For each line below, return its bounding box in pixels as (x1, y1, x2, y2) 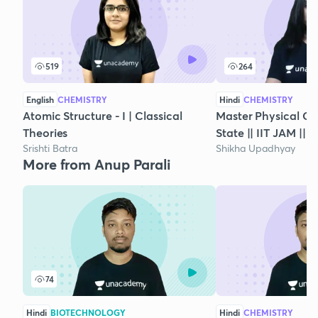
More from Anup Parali (23, 155, 170, 175)
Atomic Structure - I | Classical (23, 108, 182, 124)
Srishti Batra (23, 141, 77, 155)
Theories (23, 125, 68, 141)
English (26, 94, 54, 106)
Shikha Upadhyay (216, 141, 295, 155)
